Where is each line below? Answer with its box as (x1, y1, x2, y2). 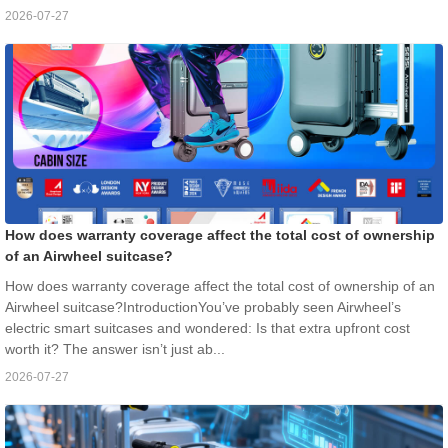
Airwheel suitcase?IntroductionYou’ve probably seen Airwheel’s (5, 299, 401, 316)
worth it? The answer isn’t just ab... (5, 341, 225, 358)
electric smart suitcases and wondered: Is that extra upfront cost (5, 320, 410, 337)
